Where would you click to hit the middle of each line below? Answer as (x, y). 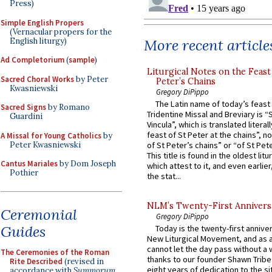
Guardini (26, 116)
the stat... (164, 176)
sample (82, 60)
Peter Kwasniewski (45, 144)
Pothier (24, 173)
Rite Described (36, 261)
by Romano (68, 107)
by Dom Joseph (87, 164)
